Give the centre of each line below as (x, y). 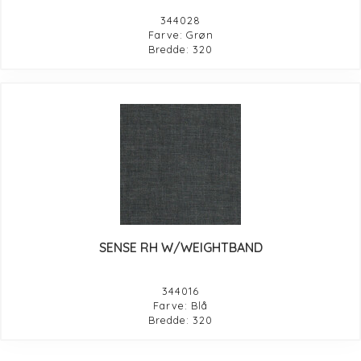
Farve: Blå (180, 305)
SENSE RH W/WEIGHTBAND (180, 247)
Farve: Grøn (180, 34)
